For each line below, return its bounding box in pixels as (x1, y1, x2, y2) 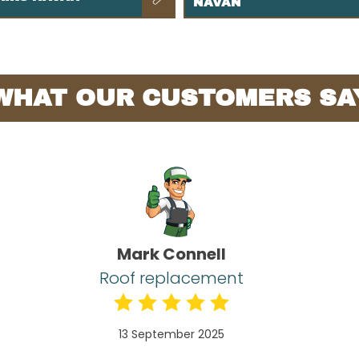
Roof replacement (99, 267, 244, 290)
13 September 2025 (119, 326, 225, 343)
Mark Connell (117, 243, 227, 266)
